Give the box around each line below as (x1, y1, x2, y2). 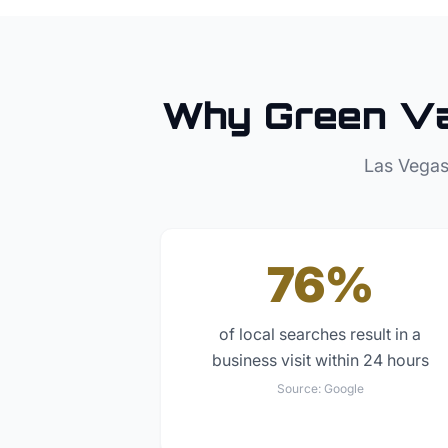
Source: (276, 381, 324, 397)
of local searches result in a (219, 324, 421, 345)
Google (323, 381, 364, 397)
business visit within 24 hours (211, 350, 429, 371)
